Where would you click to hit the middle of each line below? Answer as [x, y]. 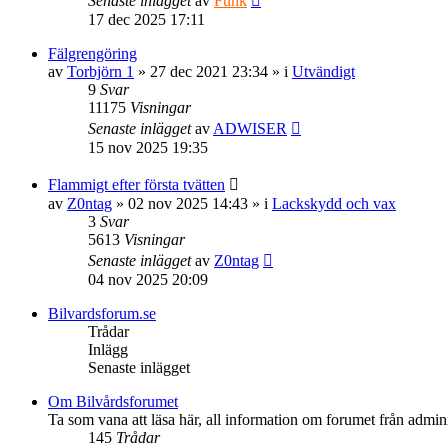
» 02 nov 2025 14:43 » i [192, 203]
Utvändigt [323, 71]
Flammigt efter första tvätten [136, 184]
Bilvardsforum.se [102, 313]
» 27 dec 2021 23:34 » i [213, 71]
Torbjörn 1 [100, 71]
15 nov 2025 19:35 [148, 147]
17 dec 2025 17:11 [146, 19]
